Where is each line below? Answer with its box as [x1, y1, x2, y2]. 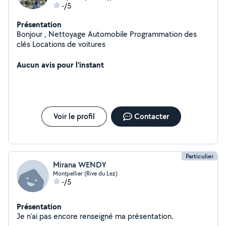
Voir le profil [53, 111, 95, 122]
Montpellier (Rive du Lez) [53, 169, 118, 177]
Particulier [186, 152, 213, 160]
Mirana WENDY [53, 159, 106, 170]
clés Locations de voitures [32, 39, 105, 49]
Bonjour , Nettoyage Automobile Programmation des [17, 29, 48, 39]
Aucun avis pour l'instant [17, 59, 104, 70]
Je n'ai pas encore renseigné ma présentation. [128, 211, 174, 221]
